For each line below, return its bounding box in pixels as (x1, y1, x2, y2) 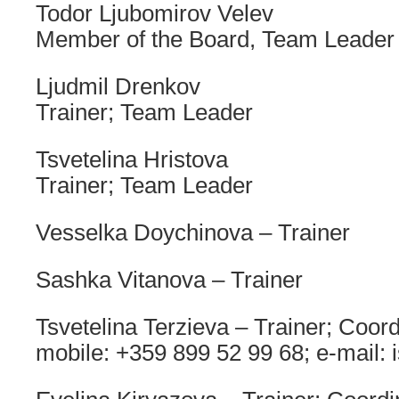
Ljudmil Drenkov (36, 74, 200, 99)
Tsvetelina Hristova (36, 147, 228, 172)
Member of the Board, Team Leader (36, 27, 395, 52)
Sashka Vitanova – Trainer (36, 267, 303, 292)
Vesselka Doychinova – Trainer (36, 220, 350, 245)
